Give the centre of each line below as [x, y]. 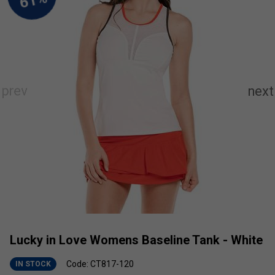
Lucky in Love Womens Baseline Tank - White [136, 240]
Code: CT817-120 [100, 264]
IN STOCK [33, 264]
